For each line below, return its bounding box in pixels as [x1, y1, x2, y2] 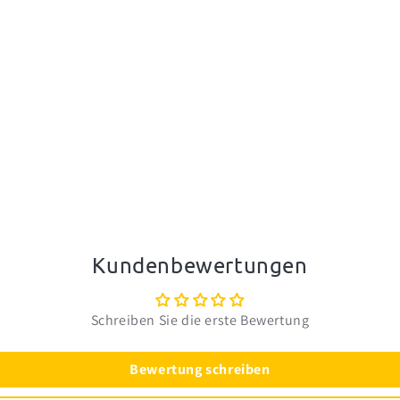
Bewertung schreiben [129, 360, 271, 379]
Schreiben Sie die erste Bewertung [90, 311, 310, 330]
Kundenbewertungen [92, 252, 308, 279]
